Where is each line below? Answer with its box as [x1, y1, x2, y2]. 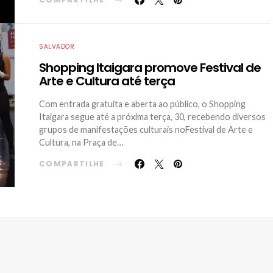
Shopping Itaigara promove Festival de [39, 59, 261, 76]
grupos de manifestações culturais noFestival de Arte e [39, 124, 253, 135]
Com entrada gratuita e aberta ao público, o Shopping [39, 99, 246, 109]
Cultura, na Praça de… [39, 137, 123, 147]
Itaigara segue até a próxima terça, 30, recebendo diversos [39, 112, 266, 122]
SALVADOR [39, 42, 74, 51]
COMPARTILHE [39, 158, 105, 169]
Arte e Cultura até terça [39, 73, 175, 90]
